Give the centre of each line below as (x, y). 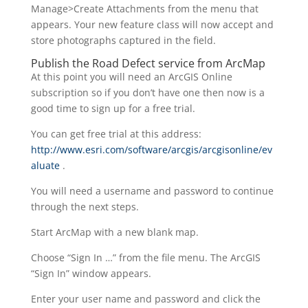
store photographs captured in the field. (123, 41)
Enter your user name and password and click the (145, 299)
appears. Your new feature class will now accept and (152, 25)
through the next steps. (85, 207)
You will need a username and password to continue (152, 191)
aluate (45, 166)
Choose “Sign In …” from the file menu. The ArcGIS (145, 258)
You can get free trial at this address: (116, 134)
